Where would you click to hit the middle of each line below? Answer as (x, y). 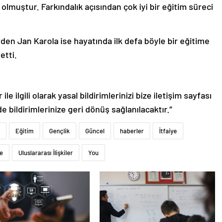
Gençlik (59, 131)
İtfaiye (168, 131)
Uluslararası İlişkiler (46, 153)
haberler (132, 131)
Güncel (95, 131)
